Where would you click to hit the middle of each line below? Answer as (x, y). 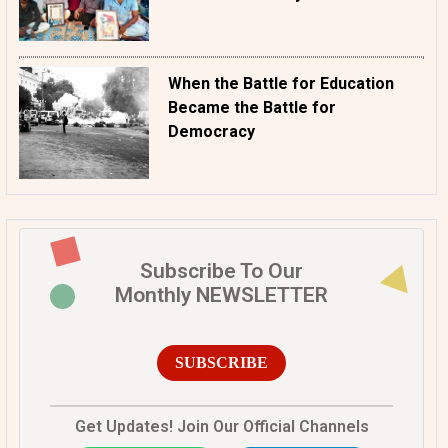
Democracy (211, 131)
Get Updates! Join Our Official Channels (221, 426)
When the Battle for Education (281, 83)
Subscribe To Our (221, 270)
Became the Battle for (252, 107)
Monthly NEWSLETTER (221, 294)
